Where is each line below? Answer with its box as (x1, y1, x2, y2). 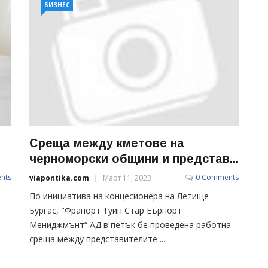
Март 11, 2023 (103, 172, 151, 183)
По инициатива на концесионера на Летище (29, 190, 209, 202)
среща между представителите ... (29, 233, 165, 245)
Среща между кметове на (29, 136, 184, 150)
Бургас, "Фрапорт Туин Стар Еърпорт (29, 204, 182, 216)
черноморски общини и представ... (29, 151, 239, 165)
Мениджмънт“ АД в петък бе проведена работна (29, 218, 231, 230)
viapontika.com (29, 172, 89, 183)
